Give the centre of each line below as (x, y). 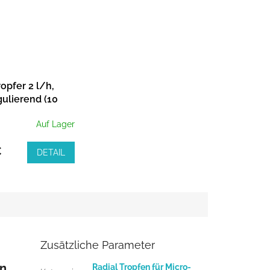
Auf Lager (56, 124)
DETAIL (51, 153)
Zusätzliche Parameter (98, 245)
